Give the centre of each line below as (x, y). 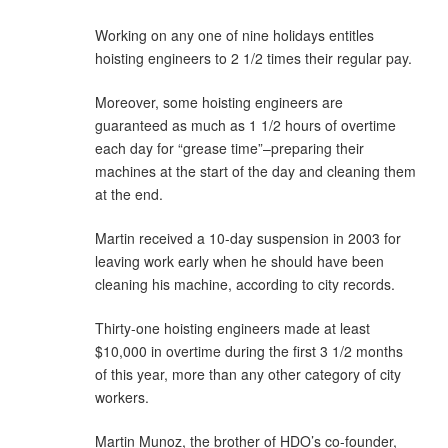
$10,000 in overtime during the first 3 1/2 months (249, 350)
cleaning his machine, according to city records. (245, 283)
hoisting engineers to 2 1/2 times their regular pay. (253, 57)
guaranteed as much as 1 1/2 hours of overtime (245, 124)
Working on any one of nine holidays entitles (234, 34)
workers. (122, 396)
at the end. (129, 193)
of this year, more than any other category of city (248, 373)
